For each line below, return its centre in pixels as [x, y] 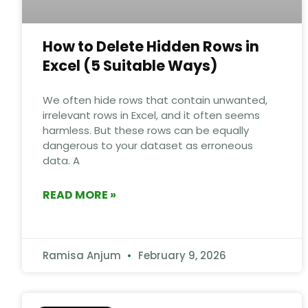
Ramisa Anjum [83, 255]
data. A [61, 160]
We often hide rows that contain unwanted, [155, 100]
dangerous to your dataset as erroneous [148, 145]
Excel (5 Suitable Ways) [130, 65]
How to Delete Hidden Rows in [151, 46]
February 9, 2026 [181, 255]
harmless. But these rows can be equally [146, 130]
